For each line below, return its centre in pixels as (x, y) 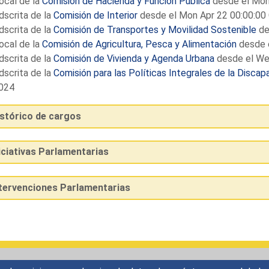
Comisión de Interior (95, 15)
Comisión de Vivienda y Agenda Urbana (134, 58)
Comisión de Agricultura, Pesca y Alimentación (139, 44)
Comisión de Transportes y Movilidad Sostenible (155, 29)
